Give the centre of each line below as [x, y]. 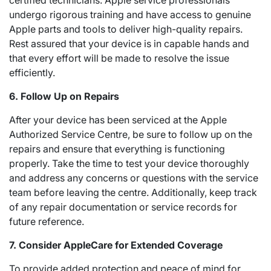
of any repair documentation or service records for [123, 207]
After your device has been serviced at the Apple [118, 120]
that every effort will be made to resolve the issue [119, 58]
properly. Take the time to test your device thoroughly [129, 163]
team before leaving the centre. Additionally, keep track [133, 192]
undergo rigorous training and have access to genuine [130, 15]
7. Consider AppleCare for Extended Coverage [116, 245]
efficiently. [32, 73]
